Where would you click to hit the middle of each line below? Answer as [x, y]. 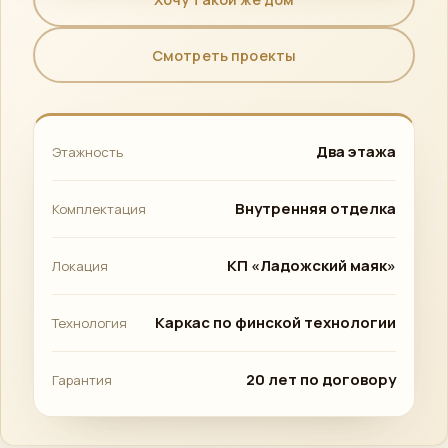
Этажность [87, 152]
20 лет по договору [321, 379]
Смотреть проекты [224, 55]
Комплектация [99, 209]
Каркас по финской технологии [275, 322]
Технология [89, 323]
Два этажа [356, 151]
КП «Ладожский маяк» [311, 265]
